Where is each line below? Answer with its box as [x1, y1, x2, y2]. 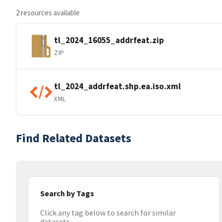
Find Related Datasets [16, 130, 131, 146]
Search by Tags [40, 188, 94, 198]
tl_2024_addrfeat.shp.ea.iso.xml [54, 80, 181, 92]
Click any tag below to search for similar [40, 208, 176, 218]
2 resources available [16, 8, 80, 17]
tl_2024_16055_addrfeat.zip [54, 34, 164, 46]
